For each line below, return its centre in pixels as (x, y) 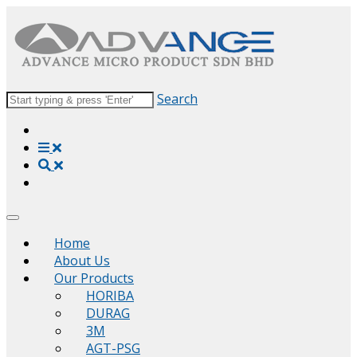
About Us (82, 261)
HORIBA (110, 296)
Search (177, 99)
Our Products (94, 278)
